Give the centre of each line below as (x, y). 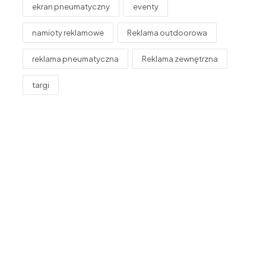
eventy (146, 7)
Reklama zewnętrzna (180, 59)
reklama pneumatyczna (75, 59)
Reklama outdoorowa (167, 33)
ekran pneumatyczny (71, 7)
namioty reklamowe (68, 33)
